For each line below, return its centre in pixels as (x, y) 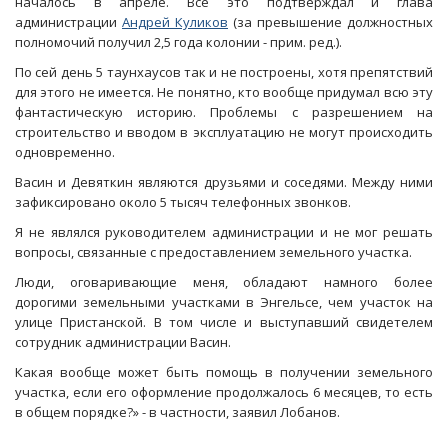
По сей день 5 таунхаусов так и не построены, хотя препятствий (224, 72)
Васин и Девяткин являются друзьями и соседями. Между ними (224, 182)
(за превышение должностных (330, 22)
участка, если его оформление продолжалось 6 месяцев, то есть (224, 392)
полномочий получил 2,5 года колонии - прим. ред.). (178, 42)
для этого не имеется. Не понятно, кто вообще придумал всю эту (224, 92)
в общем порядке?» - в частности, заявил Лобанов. (177, 412)
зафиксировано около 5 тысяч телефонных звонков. (183, 202)
